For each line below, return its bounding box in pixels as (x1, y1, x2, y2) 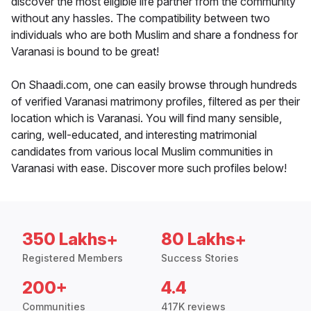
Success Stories (161, 252, 239, 264)
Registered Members (22, 252, 123, 264)
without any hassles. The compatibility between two (11, 11, 270, 26)
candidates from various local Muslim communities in (11, 144, 273, 159)
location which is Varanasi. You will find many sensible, (11, 111, 282, 126)
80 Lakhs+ (161, 229, 246, 250)
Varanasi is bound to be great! (11, 44, 159, 59)
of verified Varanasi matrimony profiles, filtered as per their (11, 94, 300, 109)
